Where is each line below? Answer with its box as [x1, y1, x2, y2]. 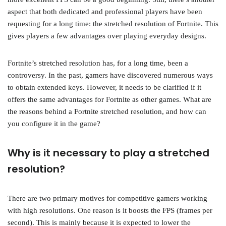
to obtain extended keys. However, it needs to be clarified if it [8, 83, 201, 91]
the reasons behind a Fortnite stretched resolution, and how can [8, 107, 206, 116]
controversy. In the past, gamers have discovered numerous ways [8, 71, 213, 79]
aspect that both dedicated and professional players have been [8, 8, 202, 16]
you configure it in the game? [8, 120, 100, 128]
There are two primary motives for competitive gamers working [8, 194, 207, 202]
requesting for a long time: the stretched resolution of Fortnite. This [8, 20, 218, 28]
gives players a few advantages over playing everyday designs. [8, 32, 206, 40]
